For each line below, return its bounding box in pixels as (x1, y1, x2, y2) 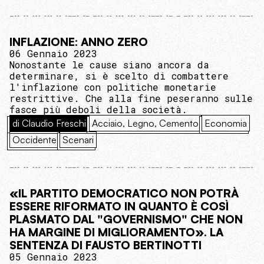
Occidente (12, 133, 57, 146)
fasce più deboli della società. (9, 103, 187, 115)
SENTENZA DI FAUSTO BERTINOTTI (9, 237, 202, 252)
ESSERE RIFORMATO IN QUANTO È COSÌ (9, 199, 229, 213)
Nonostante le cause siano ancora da (9, 58, 209, 71)
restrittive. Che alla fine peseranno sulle (9, 91, 253, 104)
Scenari (62, 133, 94, 146)
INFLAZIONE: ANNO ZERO (9, 34, 148, 49)
